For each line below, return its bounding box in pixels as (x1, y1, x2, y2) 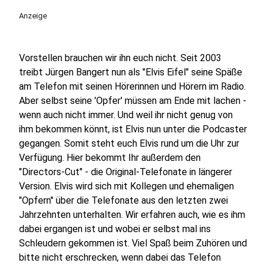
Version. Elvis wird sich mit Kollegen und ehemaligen (19, 180, 234, 192)
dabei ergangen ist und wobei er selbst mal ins (19, 223, 211, 235)
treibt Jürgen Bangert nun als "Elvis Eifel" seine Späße (19, 66, 242, 78)
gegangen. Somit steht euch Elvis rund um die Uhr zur (19, 137, 239, 149)
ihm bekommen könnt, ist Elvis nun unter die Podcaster (19, 123, 247, 135)
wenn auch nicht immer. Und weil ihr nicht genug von (19, 109, 233, 121)
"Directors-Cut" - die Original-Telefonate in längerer (19, 166, 232, 178)
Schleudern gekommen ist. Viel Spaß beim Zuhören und (19, 237, 247, 249)
